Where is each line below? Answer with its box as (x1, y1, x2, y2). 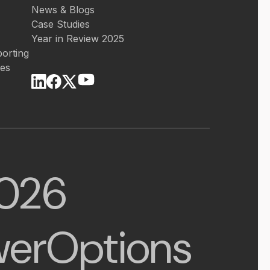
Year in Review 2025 (31, 33, 124, 45)
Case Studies (31, 18, 90, 30)
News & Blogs (31, 4, 95, 16)
